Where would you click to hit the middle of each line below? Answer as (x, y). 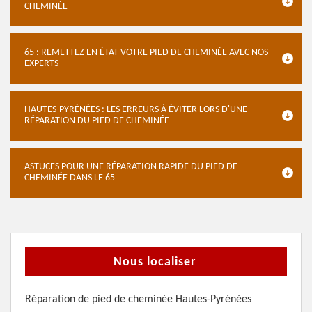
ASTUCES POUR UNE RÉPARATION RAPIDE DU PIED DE (131, 167)
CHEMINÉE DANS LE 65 (70, 178)
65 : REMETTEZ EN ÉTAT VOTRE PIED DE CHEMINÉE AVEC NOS (146, 53)
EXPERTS (41, 64)
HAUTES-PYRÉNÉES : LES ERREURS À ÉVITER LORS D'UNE (136, 110)
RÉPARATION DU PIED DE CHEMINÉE (97, 121)
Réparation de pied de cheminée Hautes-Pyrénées (138, 299)
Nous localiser (154, 262)
